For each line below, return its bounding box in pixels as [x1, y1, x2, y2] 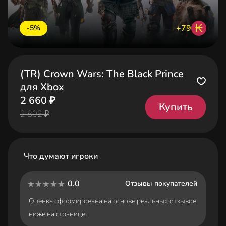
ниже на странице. [29, 209, 87, 219]
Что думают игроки [24, 151, 98, 162]
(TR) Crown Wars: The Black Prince [20, 67, 184, 81]
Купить [158, 100, 193, 114]
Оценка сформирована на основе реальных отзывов [29, 196, 196, 206]
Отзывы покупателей [125, 179, 197, 188]
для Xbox [20, 80, 64, 94]
